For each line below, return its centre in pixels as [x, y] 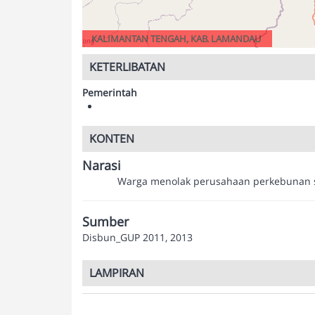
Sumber [105, 221]
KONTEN [112, 139]
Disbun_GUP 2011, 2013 [137, 237]
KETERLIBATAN [127, 67]
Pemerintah [110, 92]
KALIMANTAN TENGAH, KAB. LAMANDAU [175, 39]
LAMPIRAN [117, 273]
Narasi [102, 165]
